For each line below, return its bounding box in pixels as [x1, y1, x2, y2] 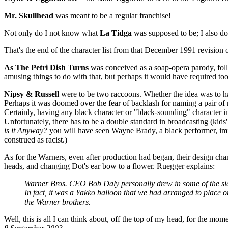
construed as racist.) [4, 135, 67, 144]
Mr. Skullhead [4, 11, 53, 20]
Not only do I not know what [4, 28, 100, 37]
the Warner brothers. [24, 197, 91, 206]
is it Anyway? [4, 126, 47, 135]
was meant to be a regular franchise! [53, 11, 171, 20]
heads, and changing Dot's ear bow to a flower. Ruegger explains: [4, 162, 215, 170]
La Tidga [100, 28, 132, 37]
